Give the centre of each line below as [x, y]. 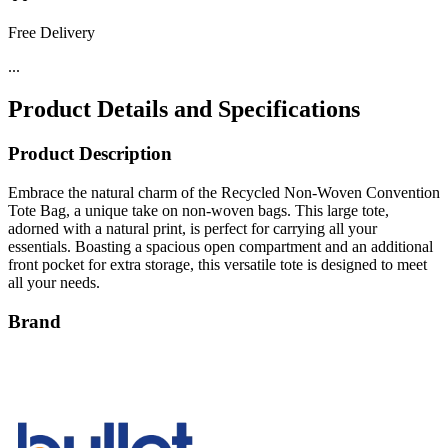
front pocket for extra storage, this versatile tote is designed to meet [217, 264]
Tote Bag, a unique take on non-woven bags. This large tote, [198, 210]
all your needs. [54, 282]
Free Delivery [51, 33]
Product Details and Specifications [184, 109]
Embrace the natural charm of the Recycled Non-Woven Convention [224, 192]
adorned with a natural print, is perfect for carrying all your [192, 228]
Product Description [90, 154]
